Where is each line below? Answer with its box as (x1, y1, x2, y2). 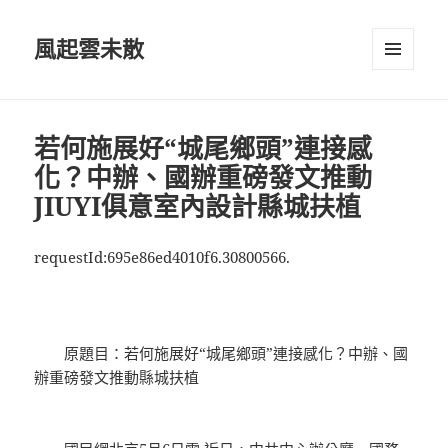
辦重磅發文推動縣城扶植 (34, 367, 200, 388)
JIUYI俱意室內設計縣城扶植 (34, 188, 362, 225)
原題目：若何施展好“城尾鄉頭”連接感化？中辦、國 (34, 343, 409, 364)
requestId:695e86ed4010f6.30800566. (34, 247, 291, 268)
